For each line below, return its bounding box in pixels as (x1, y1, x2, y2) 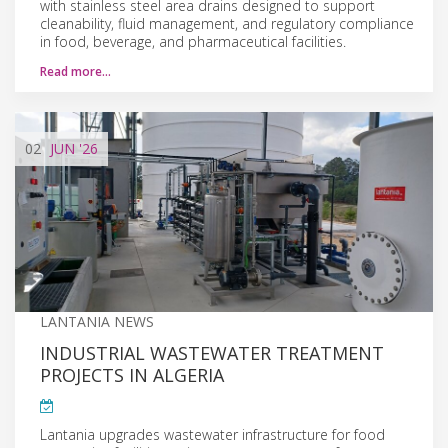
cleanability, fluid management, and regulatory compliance (40, 13, 414, 33)
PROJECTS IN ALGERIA (40, 362, 224, 387)
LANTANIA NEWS (40, 311, 154, 331)
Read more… (40, 62, 111, 80)
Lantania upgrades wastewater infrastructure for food (40, 424, 385, 444)
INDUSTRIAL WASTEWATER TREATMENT (40, 340, 384, 365)
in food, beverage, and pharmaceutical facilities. (40, 31, 346, 51)
